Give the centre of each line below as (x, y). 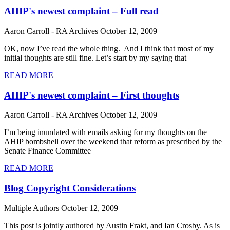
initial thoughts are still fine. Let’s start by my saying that (95, 57)
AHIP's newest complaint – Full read (81, 11)
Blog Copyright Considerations (70, 188)
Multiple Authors (33, 208)
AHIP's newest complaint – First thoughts (92, 95)
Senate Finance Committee (47, 151)
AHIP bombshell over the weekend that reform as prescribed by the (113, 142)
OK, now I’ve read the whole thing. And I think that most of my (109, 48)
